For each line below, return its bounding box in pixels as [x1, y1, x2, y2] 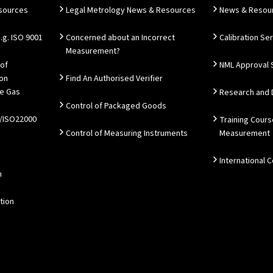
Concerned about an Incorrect [66, 32, 175, 44]
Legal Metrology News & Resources [66, 4, 196, 16]
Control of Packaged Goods [66, 100, 166, 112]
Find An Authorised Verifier [66, 73, 163, 85]
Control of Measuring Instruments [66, 127, 188, 140]
